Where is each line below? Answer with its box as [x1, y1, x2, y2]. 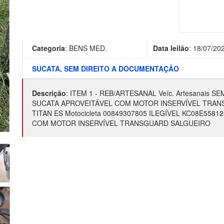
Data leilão [153, 43, 189, 53]
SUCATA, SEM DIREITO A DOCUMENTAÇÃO [32, 63, 179, 73]
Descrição [32, 88, 66, 98]
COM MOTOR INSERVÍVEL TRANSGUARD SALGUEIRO [32, 118, 210, 128]
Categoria [32, 43, 65, 53]
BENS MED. [69, 43, 107, 53]
